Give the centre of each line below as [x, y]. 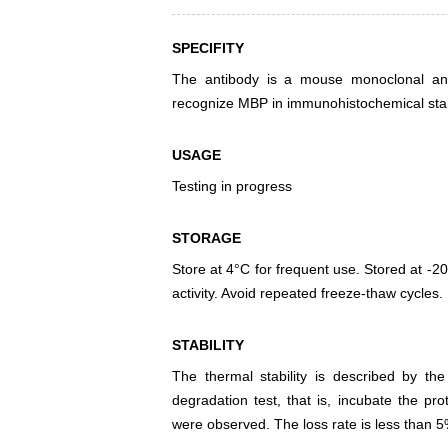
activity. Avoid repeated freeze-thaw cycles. [307, 293]
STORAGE [206, 238]
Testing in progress [232, 186]
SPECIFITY [208, 48]
